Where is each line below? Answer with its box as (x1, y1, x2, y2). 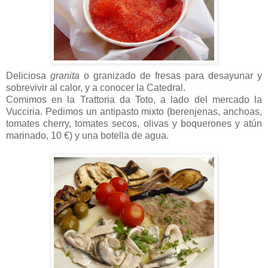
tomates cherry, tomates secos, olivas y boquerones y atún (6, 118, 262, 129)
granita (50, 71, 80, 81)
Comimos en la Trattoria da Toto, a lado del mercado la (6, 95, 262, 105)
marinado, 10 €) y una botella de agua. (6, 130, 169, 141)
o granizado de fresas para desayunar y (80, 71, 262, 81)
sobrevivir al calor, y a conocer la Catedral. (6, 83, 185, 93)
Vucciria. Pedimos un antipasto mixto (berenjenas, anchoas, (6, 106, 262, 117)
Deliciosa (6, 71, 50, 81)
